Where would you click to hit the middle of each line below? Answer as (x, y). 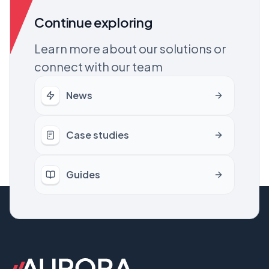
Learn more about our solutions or (130, 48)
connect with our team (98, 66)
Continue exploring (93, 22)
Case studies (98, 134)
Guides (83, 174)
